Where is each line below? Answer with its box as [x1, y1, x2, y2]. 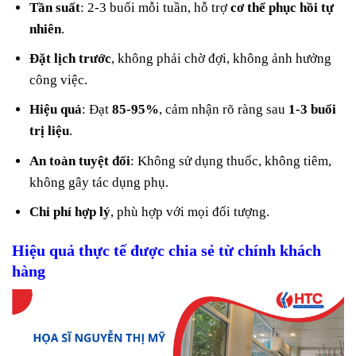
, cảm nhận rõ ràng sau [159, 102, 289, 118]
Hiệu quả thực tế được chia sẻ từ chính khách [12, 241, 321, 259]
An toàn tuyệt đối [29, 153, 131, 168]
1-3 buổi [288, 102, 337, 118]
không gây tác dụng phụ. [29, 174, 169, 190]
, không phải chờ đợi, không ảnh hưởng [111, 51, 332, 67]
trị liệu [29, 123, 70, 139]
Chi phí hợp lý [29, 203, 111, 219]
